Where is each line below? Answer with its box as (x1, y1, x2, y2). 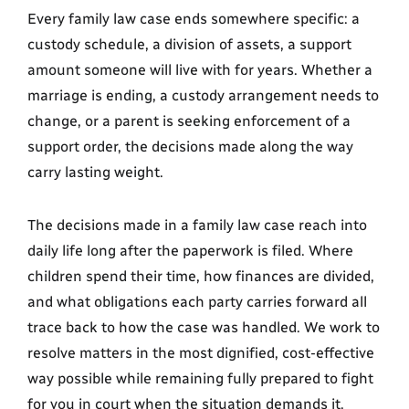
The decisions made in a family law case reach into (27, 216, 367, 234)
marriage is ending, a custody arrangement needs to (27, 87, 379, 104)
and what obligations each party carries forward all (27, 293, 367, 310)
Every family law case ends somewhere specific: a (27, 10, 360, 27)
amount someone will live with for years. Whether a (27, 61, 372, 79)
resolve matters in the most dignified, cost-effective (27, 344, 374, 362)
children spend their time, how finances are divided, (27, 267, 374, 285)
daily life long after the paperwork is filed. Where (27, 242, 353, 259)
